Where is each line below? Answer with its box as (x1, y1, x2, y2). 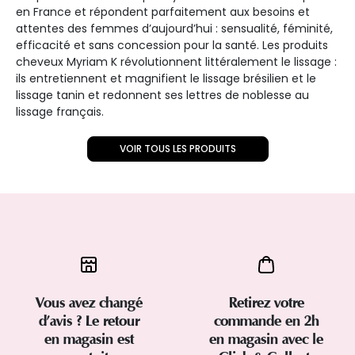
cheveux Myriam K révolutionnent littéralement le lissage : (16, 53, 337, 70)
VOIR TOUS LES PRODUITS (119, 141, 236, 155)
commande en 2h (213, 311, 319, 330)
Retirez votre (228, 293, 304, 311)
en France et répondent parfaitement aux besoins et (16, 3, 310, 20)
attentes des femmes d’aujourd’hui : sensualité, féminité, (16, 20, 333, 36)
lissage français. (16, 103, 104, 120)
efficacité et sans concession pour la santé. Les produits (16, 36, 328, 53)
